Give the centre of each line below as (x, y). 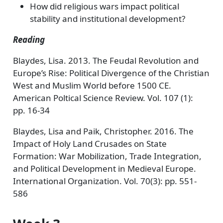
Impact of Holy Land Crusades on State (90, 144)
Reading (29, 40)
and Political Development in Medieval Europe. (104, 168)
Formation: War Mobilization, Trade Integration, (107, 156)
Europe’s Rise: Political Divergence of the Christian (111, 73)
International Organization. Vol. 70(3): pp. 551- (105, 181)
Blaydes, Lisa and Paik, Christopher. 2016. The (103, 131)
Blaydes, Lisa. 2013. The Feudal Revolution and (106, 60)
